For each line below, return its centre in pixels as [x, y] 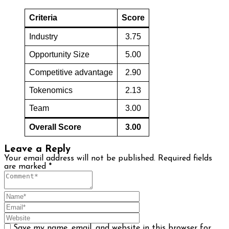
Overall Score [55, 127]
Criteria [43, 18]
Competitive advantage [71, 72]
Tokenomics [51, 90]
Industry [43, 37]
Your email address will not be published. [80, 158]
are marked [26, 167]
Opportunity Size [59, 54]
